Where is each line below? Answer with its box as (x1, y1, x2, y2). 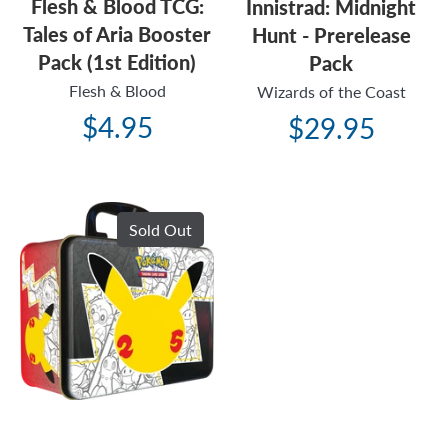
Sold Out (129, 220, 193, 240)
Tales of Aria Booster (23, 22, 211, 47)
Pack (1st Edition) (38, 50, 196, 75)
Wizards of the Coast (256, 82, 406, 102)
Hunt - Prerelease (251, 23, 411, 48)
